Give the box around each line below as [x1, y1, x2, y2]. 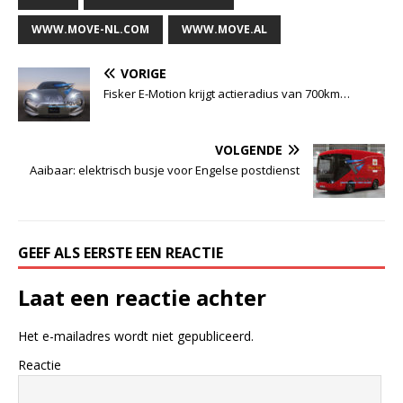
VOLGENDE [215, 140, 282, 158]
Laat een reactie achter [18, 282, 266, 312]
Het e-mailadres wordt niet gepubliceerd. [18, 327, 254, 345]
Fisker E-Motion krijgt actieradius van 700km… [103, 85, 350, 102]
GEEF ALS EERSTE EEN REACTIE [18, 242, 223, 263]
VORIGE [121, 64, 166, 82]
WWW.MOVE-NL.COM [31, 21, 149, 37]
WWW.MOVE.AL [182, 21, 267, 37]
